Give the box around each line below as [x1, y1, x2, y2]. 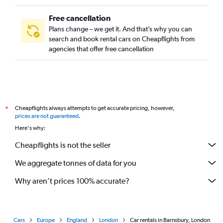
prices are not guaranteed [15, 112, 79, 119]
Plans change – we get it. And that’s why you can [49, 25, 192, 33]
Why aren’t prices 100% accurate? [15, 176, 129, 186]
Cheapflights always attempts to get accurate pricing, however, [15, 105, 175, 111]
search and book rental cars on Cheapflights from [49, 35, 195, 43]
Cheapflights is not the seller [15, 140, 111, 150]
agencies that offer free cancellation [49, 45, 154, 53]
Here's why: [15, 124, 46, 131]
